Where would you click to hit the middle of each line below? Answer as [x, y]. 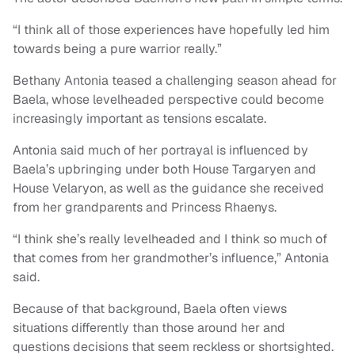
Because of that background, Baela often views [150, 309]
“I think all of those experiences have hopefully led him [171, 30]
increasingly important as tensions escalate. [139, 119]
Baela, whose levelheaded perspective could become [168, 100]
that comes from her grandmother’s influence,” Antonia [171, 258]
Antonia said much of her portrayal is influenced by [160, 151]
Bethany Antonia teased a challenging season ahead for [175, 81]
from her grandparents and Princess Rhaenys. [145, 208]
